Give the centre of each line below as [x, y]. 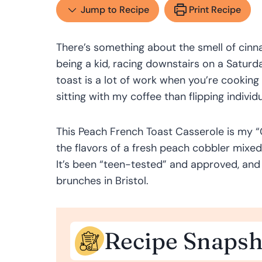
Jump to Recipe [113, 9]
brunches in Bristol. [102, 180]
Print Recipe [213, 9]
